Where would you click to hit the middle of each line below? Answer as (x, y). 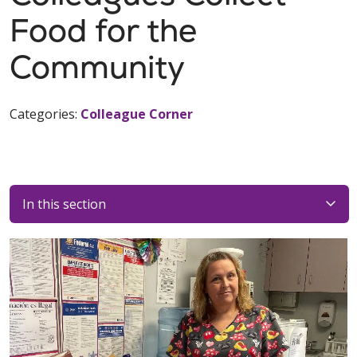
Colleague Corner (137, 114)
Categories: (45, 114)
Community (97, 67)
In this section (64, 204)
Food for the (103, 30)
